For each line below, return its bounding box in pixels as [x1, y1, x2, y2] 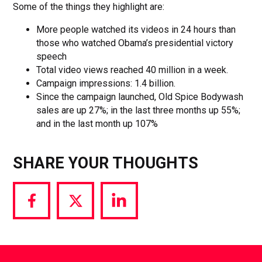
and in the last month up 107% [36, 118, 158, 129]
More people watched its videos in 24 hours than [36, 23, 236, 35]
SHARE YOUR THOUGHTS [13, 154, 199, 173]
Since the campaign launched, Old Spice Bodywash [36, 91, 244, 102]
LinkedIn [118, 227, 154, 239]
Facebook [30, 227, 71, 239]
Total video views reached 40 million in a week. [36, 64, 229, 75]
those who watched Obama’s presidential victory [36, 37, 234, 49]
